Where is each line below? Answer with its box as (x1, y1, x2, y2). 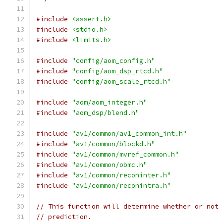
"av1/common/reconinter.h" (72, 171, 171, 179)
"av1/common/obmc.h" (72, 161, 147, 169)
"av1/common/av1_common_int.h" (72, 129, 187, 138)
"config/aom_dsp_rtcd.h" (72, 67, 163, 75)
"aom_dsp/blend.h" (72, 109, 139, 117)
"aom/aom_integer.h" (72, 98, 147, 107)
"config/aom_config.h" (72, 56, 155, 65)
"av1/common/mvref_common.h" (72, 150, 179, 159)
